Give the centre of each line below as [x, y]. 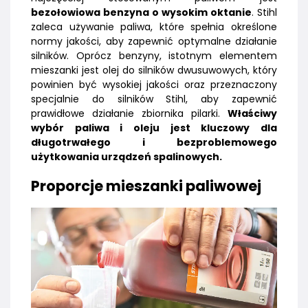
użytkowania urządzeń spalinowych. [126, 157]
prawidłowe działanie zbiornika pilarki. [129, 114]
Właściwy [252, 114]
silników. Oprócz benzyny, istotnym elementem [154, 56]
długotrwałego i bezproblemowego [154, 143]
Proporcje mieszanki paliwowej [146, 186]
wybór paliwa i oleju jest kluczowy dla [154, 128]
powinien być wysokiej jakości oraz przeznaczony [154, 85]
